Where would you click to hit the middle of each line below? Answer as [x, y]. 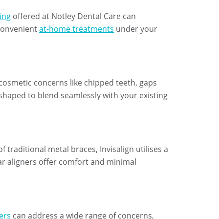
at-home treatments [77, 29]
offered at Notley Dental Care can [74, 16]
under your [136, 29]
